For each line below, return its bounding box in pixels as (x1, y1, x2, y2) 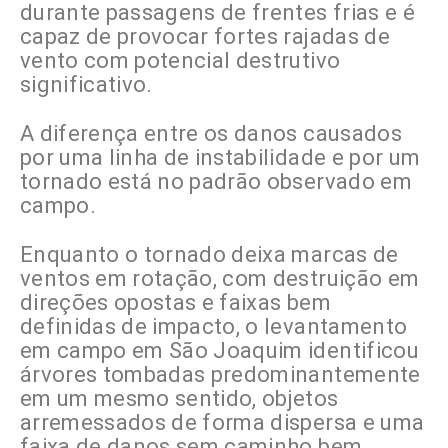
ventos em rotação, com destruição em (20, 266, 420, 292)
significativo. (20, 72, 153, 98)
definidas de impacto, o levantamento (20, 314, 408, 340)
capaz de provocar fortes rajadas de (20, 24, 390, 50)
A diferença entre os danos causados (20, 121, 402, 147)
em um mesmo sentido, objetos (20, 386, 339, 412)
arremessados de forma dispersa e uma (20, 410, 425, 436)
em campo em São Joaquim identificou (20, 338, 419, 364)
